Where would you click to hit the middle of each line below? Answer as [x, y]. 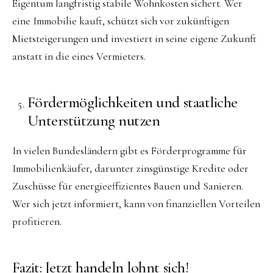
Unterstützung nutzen [94, 121]
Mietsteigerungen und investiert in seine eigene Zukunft [134, 39]
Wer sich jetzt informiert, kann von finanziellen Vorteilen [136, 204]
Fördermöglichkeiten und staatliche [132, 102]
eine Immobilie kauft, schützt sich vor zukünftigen [121, 21]
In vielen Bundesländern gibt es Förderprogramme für [129, 151]
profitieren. [37, 221]
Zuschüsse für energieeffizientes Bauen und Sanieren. [128, 186]
